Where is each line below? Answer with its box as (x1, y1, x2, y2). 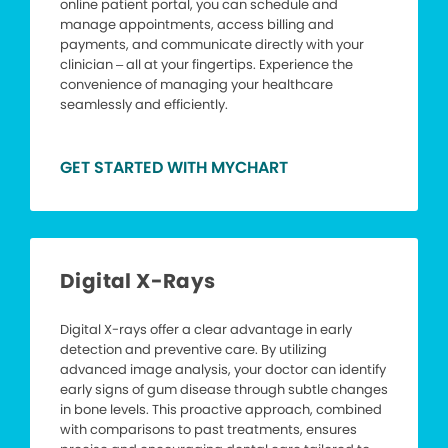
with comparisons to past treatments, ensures (60, 420, 357, 440)
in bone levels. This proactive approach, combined (60, 400, 382, 420)
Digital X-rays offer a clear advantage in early (60, 320, 352, 340)
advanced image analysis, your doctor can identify (60, 360, 386, 380)
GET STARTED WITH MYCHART (60, 156, 288, 180)
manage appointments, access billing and (60, 15, 334, 35)
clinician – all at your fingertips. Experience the (60, 55, 353, 75)
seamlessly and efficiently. (60, 95, 228, 115)
